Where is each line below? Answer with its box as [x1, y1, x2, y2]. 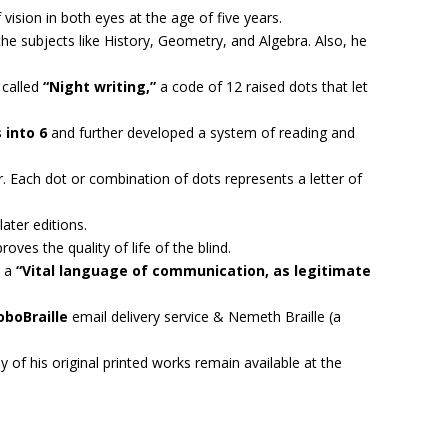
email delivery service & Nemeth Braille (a [68, 306, 342, 326]
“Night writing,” [39, 76, 157, 96]
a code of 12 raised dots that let [156, 76, 369, 96]
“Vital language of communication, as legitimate [16, 260, 372, 280]
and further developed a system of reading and [51, 122, 356, 142]
